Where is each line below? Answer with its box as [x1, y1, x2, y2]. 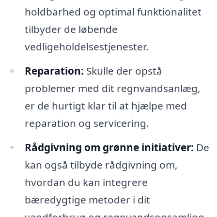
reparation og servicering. [24, 116, 149, 130]
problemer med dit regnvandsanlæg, [24, 81, 201, 95]
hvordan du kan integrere [24, 175, 148, 189]
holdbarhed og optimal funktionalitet [24, 4, 201, 18]
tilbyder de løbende [24, 22, 118, 36]
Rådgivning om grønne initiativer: [24, 140, 194, 154]
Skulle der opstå [83, 63, 162, 77]
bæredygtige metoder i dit [24, 192, 150, 206]
